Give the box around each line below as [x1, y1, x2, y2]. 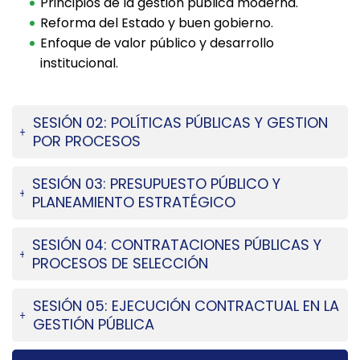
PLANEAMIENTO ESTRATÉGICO [32, 192, 236, 213]
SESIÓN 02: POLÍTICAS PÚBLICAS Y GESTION [33, 112, 329, 133]
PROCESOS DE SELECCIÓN [32, 253, 209, 274]
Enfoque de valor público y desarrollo [40, 34, 274, 53]
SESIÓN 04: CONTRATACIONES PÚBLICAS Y [32, 235, 322, 256]
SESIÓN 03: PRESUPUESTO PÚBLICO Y [32, 174, 281, 194]
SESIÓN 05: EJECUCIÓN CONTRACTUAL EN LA [32, 296, 339, 317]
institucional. [40, 54, 118, 73]
